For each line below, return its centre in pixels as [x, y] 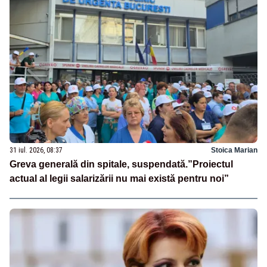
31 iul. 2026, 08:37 [36, 150]
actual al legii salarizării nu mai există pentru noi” [119, 179]
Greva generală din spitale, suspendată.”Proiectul [121, 164]
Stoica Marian [234, 150]
